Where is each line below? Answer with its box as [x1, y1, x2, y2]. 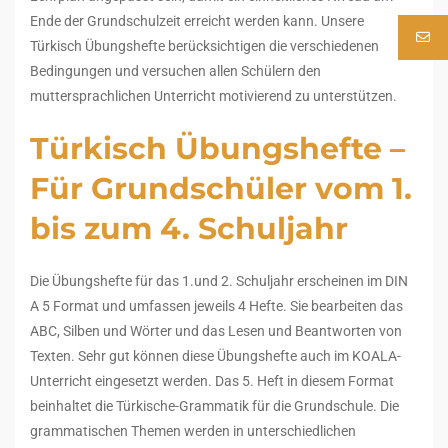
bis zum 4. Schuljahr [30, 210, 356, 247]
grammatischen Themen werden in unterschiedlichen [30, 423, 356, 439]
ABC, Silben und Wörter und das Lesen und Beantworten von [30, 323, 402, 339]
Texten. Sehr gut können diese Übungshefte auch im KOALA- [30, 348, 401, 364]
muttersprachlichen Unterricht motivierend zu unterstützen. [30, 88, 397, 104]
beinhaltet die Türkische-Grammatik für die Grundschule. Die [30, 398, 399, 414]
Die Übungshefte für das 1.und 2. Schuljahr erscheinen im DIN [30, 273, 408, 289]
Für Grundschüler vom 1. [30, 170, 412, 207]
